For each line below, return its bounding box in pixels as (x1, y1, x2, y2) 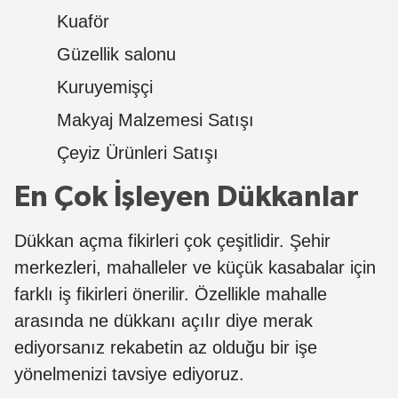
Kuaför (57, 11, 109, 31)
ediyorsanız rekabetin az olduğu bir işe (14, 337, 317, 357)
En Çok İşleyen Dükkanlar (14, 181, 359, 212)
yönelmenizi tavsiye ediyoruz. (14, 363, 250, 384)
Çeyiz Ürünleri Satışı (57, 142, 219, 163)
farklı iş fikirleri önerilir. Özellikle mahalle (14, 283, 327, 304)
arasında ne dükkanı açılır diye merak (14, 310, 313, 330)
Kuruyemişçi (57, 76, 153, 97)
